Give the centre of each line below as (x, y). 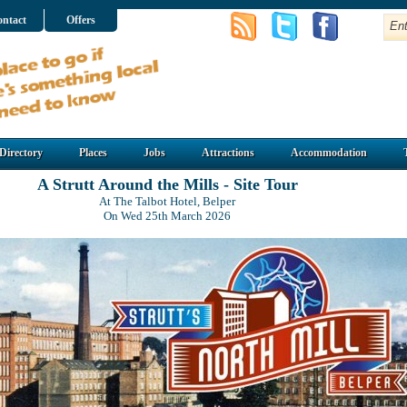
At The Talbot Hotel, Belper (167, 201)
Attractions (228, 153)
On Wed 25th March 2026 (167, 216)
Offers (81, 20)
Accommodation (329, 153)
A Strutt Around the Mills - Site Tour (167, 184)
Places (93, 153)
